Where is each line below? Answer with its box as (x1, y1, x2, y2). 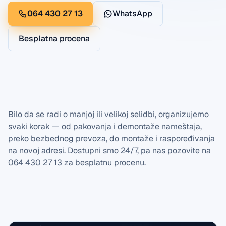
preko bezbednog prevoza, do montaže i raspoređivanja (8, 133, 215, 144)
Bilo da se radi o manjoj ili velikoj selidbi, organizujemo (8, 109, 209, 120)
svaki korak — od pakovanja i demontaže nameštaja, (8, 121, 202, 132)
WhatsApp (112, 8, 152, 19)
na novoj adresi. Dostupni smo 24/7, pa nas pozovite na (8, 145, 211, 156)
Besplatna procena (19, 33, 90, 44)
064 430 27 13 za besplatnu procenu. (8, 157, 146, 168)
